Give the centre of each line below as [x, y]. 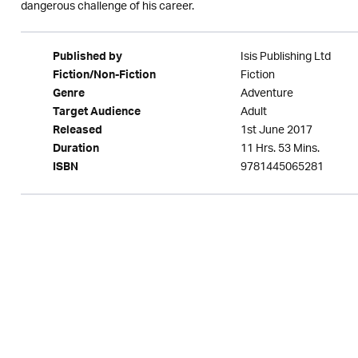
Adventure [267, 94]
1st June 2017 [276, 131]
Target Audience [96, 113]
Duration [76, 150]
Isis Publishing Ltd [285, 57]
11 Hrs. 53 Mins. [280, 149]
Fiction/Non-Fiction [104, 77]
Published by [87, 58]
